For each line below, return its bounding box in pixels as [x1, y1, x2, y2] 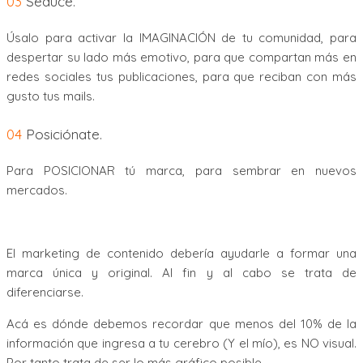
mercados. [6, 182, 67, 199]
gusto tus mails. [6, 88, 95, 105]
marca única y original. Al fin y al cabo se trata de [6, 265, 357, 281]
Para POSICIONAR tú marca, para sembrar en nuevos [6, 163, 357, 179]
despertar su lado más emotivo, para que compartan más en [6, 49, 357, 66]
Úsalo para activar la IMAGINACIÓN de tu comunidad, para [6, 30, 357, 46]
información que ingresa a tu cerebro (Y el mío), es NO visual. [6, 335, 357, 352]
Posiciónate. [22, 125, 102, 143]
